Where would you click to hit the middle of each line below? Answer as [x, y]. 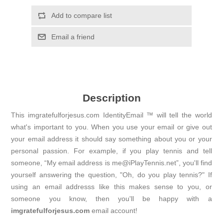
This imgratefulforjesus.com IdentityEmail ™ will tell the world [111, 115]
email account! [114, 211]
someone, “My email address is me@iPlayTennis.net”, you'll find [111, 163]
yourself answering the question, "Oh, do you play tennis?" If [111, 175]
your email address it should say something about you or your [111, 139]
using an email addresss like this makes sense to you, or [111, 187]
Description [111, 98]
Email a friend [73, 37]
